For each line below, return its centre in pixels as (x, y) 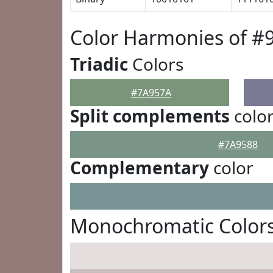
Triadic (99, 64)
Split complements (150, 116)
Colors (156, 64)
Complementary (140, 168)
